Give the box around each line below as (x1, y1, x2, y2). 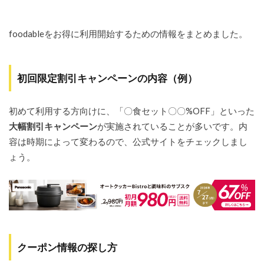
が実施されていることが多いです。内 (97, 120, 247, 131)
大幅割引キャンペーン (9, 120, 97, 131)
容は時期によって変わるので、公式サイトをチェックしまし (9, 136, 247, 147)
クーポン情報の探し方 (17, 240, 117, 253)
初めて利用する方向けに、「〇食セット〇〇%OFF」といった (9, 105, 255, 116)
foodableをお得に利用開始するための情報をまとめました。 (9, 28, 247, 39)
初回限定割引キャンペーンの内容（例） (17, 71, 197, 84)
